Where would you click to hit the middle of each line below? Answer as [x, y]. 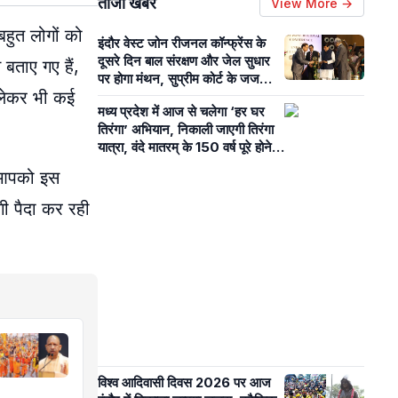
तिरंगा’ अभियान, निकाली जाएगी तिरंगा [186, 129]
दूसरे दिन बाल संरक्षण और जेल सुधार [184, 61]
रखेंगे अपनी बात [135, 96]
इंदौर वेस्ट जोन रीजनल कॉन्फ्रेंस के [182, 43]
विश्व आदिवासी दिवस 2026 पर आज [184, 382]
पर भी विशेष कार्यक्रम [148, 165]
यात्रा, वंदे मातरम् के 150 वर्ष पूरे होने [185, 147]
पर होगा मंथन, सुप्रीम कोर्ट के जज [179, 79]
